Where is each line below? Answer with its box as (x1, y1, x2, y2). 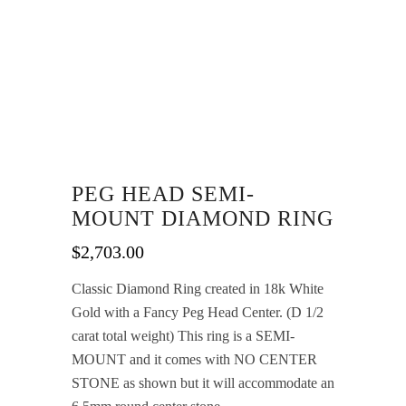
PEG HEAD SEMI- (72, 182, 255, 206)
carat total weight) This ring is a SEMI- (72, 328, 295, 343)
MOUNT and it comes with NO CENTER (72, 352, 317, 367)
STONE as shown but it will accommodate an (72, 375, 334, 391)
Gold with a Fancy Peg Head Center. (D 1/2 (72, 304, 324, 320)
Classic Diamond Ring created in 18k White (72, 281, 324, 296)
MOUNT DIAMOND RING (72, 207, 333, 230)
